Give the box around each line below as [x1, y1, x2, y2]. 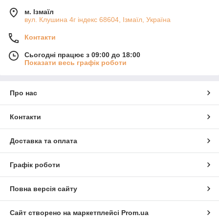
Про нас [10, 89, 37, 97]
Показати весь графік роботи [24, 59, 127, 67]
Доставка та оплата [10, 137, 77, 145]
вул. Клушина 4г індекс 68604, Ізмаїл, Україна [24, 16, 171, 24]
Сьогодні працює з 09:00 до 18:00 [24, 51, 140, 59]
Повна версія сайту [10, 185, 77, 193]
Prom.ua [121, 209, 149, 217]
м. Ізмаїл [24, 8, 54, 16]
